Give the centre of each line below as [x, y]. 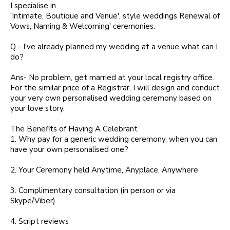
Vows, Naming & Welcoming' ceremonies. [83, 26]
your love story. [37, 108]
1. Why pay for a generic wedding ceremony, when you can [114, 139]
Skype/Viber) [33, 201]
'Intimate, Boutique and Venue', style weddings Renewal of [115, 16]
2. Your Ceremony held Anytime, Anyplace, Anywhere [104, 170]
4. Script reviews [40, 221]
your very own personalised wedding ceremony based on [111, 98]
